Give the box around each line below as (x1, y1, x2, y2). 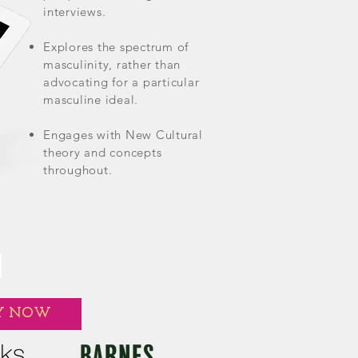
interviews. (43, 3, 106, 19)
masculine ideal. (43, 91, 138, 107)
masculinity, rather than (43, 56, 181, 72)
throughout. (43, 161, 113, 177)
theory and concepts (43, 144, 162, 160)
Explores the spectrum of (43, 38, 189, 54)
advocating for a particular (43, 74, 200, 89)
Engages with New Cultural (43, 126, 203, 142)
